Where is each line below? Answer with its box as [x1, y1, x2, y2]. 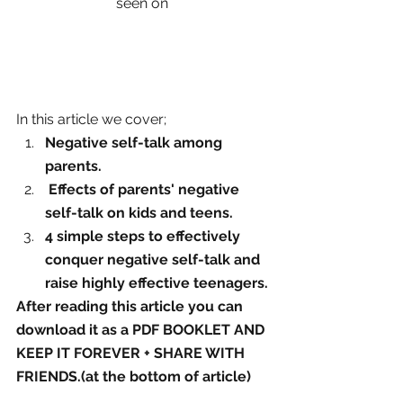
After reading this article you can [16, 298, 246, 316]
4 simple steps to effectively [45, 228, 244, 246]
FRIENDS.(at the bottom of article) [16, 368, 251, 386]
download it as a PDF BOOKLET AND [16, 321, 268, 339]
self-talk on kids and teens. [45, 204, 237, 222]
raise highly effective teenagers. [45, 274, 268, 292]
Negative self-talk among [45, 134, 226, 152]
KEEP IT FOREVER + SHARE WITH [16, 345, 248, 363]
